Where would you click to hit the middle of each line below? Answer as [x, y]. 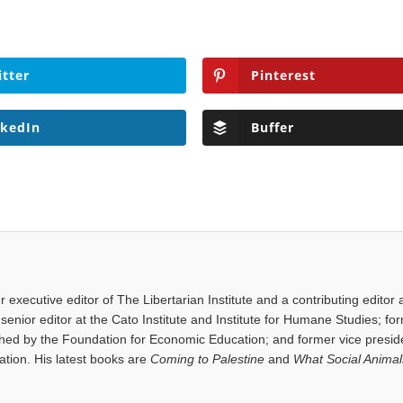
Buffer [272, 128]
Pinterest [283, 76]
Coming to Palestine [208, 359]
